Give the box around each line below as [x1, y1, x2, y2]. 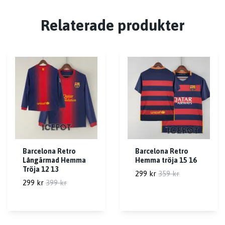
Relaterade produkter [40, 16, 185, 34]
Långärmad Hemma [23, 156, 86, 164]
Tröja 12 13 [23, 165, 59, 173]
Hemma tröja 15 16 [135, 156, 197, 164]
